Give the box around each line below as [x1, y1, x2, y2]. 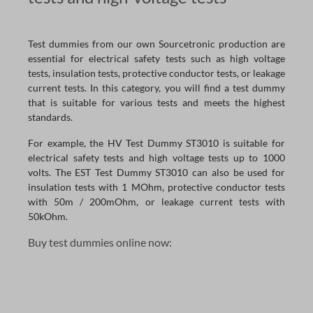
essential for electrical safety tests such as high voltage [28, 52, 285, 64]
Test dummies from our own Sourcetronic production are [28, 38, 285, 50]
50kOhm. [28, 210, 68, 222]
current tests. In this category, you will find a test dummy [28, 82, 285, 94]
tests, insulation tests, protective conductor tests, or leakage [28, 67, 285, 79]
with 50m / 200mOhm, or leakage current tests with [28, 196, 285, 208]
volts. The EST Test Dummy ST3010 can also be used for [28, 166, 285, 178]
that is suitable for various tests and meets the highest [28, 96, 285, 108]
